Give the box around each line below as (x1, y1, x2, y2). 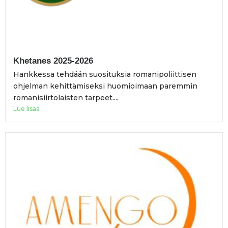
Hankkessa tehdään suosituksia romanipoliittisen (13, 70, 196, 79)
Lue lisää (13, 105, 40, 113)
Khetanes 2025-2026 (13, 56, 93, 66)
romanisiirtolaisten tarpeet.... (13, 93, 119, 103)
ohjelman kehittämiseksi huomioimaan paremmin (13, 81, 197, 91)
